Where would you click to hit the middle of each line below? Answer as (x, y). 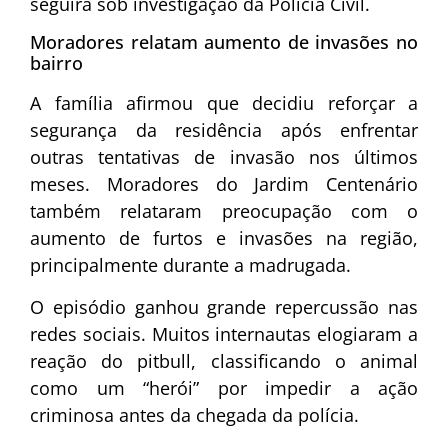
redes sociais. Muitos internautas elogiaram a (224, 333)
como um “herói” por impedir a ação (224, 387)
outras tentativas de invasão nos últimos (224, 157)
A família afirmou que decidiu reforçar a (224, 103)
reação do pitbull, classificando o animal (224, 360)
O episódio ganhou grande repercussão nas (224, 306)
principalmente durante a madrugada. (190, 265)
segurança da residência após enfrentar (224, 130)
